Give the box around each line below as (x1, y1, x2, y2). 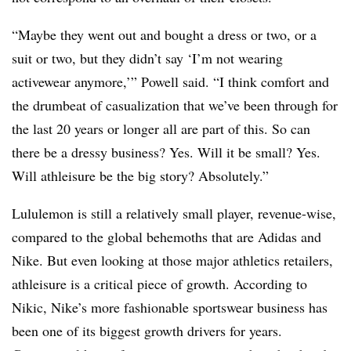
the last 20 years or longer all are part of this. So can (12, 119, 310, 139)
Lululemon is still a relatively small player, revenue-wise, (12, 204, 336, 223)
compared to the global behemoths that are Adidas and (12, 227, 321, 247)
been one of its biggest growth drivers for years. (12, 321, 282, 341)
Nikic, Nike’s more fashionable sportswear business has (12, 298, 327, 317)
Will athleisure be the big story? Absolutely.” (12, 166, 269, 186)
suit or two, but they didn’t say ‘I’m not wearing (12, 49, 283, 68)
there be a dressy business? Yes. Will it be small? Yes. (12, 143, 320, 162)
